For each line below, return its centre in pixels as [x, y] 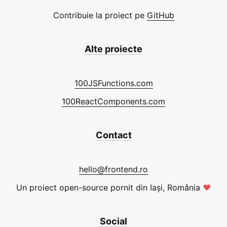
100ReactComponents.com [113, 101]
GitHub [160, 15]
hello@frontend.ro [113, 169]
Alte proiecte [113, 49]
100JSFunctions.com [113, 83]
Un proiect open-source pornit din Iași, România [108, 187]
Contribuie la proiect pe [99, 15]
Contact [113, 135]
